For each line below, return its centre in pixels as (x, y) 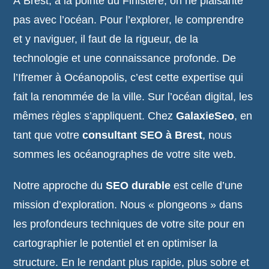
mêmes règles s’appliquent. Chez (95, 116)
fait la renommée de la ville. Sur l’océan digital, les (133, 97)
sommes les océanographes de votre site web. (125, 154)
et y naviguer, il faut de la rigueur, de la (106, 39)
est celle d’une (207, 186)
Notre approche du (60, 186)
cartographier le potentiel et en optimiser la (116, 243)
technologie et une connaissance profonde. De (125, 58)
